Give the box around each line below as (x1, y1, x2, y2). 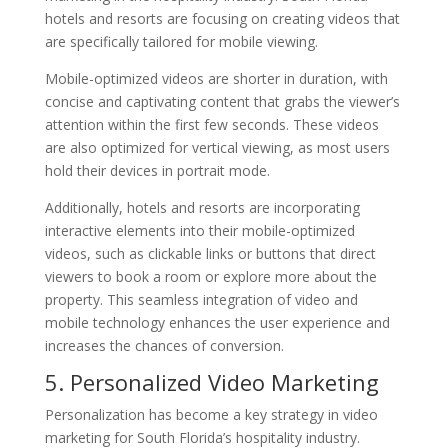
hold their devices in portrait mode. (44, 160, 270, 180)
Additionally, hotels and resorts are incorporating (44, 197, 360, 217)
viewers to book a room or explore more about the (44, 266, 377, 286)
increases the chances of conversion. (44, 335, 284, 355)
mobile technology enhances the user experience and (44, 312, 390, 332)
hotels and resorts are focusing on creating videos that (44, 8, 400, 28)
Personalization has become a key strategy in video (44, 404, 378, 424)
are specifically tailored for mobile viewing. (44, 31, 318, 51)
